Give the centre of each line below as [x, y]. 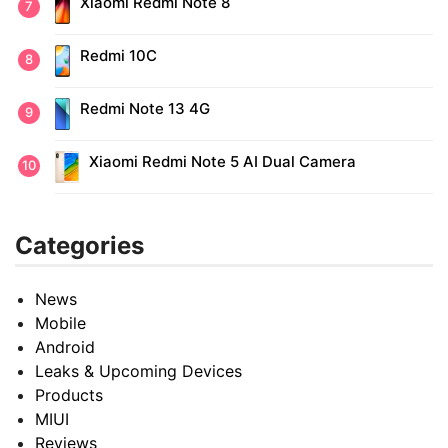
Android [65, 346]
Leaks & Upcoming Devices [138, 370]
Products [69, 394]
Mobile [60, 322]
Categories [79, 245]
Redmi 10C [118, 55]
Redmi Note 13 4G [145, 108]
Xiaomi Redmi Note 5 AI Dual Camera [223, 161]
